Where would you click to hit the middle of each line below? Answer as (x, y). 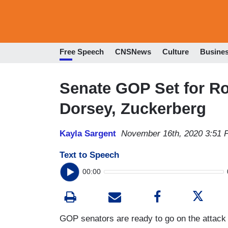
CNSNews (133, 52)
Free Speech (82, 52)
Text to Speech (89, 155)
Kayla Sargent (88, 133)
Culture (176, 52)
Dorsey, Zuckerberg (133, 108)
